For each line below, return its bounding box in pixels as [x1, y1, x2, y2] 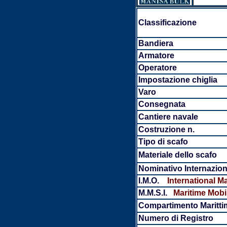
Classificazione [138, 18, 197, 27]
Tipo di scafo [138, 137, 188, 146]
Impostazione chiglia [138, 75, 217, 84]
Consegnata [138, 100, 185, 108]
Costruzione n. [138, 125, 195, 134]
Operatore [138, 63, 177, 72]
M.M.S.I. [138, 188, 167, 197]
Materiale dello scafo [138, 150, 217, 159]
